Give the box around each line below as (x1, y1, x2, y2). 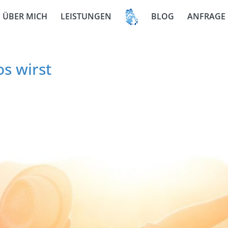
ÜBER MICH (2, 11, 47, 22)
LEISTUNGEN (60, 11, 111, 22)
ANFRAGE (187, 11, 226, 22)
